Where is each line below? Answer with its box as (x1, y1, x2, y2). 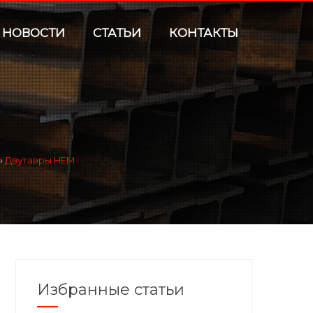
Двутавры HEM (4, 154, 75, 166)
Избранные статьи (36, 280, 184, 299)
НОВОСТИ (2, 26, 65, 40)
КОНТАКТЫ (169, 26, 238, 40)
